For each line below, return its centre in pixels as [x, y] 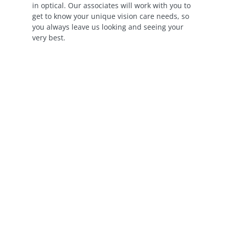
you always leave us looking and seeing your [108, 27]
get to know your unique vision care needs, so [111, 16]
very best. [49, 38]
